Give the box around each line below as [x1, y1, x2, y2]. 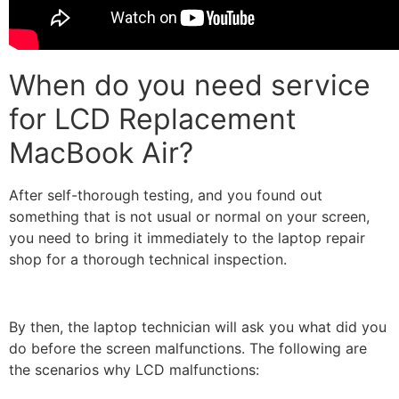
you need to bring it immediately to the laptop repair [9, 228, 365, 247]
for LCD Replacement [9, 101, 297, 136]
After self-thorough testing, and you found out [9, 185, 322, 204]
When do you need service [9, 67, 370, 102]
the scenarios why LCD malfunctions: [9, 361, 259, 379]
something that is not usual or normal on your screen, [9, 207, 370, 225]
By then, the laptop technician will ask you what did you [9, 318, 387, 337]
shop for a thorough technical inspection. [9, 249, 291, 268]
